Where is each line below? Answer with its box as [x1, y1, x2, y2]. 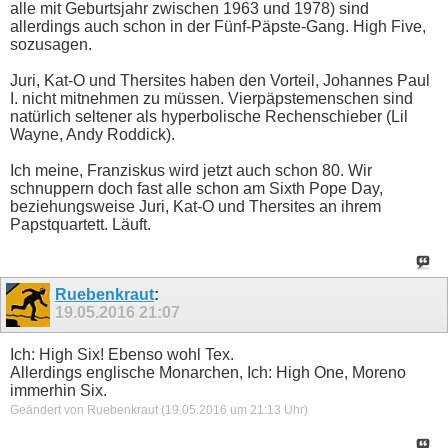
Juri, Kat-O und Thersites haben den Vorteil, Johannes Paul [10, 71, 430, 89]
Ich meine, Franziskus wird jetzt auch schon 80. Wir [10, 161, 372, 179]
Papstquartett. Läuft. [10, 215, 151, 233]
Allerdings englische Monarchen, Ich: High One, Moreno [10, 364, 406, 382]
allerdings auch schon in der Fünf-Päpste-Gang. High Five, [10, 17, 426, 35]
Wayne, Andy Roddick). [10, 125, 175, 143]
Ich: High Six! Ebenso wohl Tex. [10, 346, 234, 364]
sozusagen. [10, 35, 92, 53]
